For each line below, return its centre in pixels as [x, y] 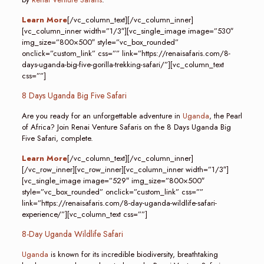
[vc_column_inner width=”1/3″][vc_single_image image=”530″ [127, 31]
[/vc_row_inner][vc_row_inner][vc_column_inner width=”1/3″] [125, 169]
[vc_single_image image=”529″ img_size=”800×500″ [113, 181]
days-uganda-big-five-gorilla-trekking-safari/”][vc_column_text [123, 65]
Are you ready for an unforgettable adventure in [102, 116]
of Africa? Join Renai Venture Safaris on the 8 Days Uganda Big [126, 127]
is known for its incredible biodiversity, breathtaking [133, 254]
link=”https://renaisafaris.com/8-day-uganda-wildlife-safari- [119, 203]
